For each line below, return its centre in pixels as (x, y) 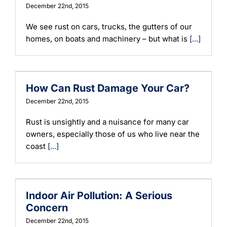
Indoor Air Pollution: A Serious (99, 195)
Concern (47, 207)
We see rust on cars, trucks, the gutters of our (109, 26)
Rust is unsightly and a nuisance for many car (107, 122)
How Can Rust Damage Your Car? (108, 88)
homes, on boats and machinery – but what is (108, 39)
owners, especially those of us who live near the (113, 134)
